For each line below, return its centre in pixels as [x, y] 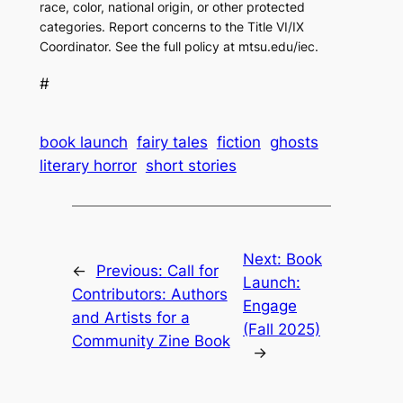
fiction [238, 143]
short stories [191, 166]
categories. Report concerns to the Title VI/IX [171, 27]
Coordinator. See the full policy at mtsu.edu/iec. [179, 47]
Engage [270, 305]
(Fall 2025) [282, 329]
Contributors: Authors [149, 294]
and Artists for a [130, 317]
